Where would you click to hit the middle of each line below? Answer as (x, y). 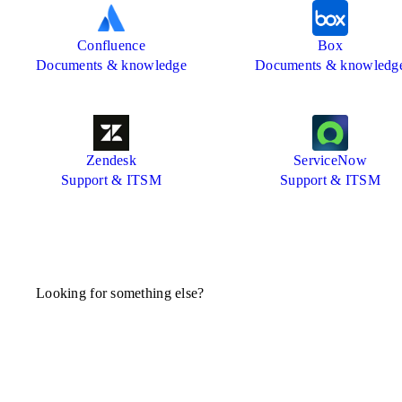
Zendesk (111, 161)
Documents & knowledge (111, 66)
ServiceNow (330, 161)
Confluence (111, 46)
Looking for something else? (120, 293)
